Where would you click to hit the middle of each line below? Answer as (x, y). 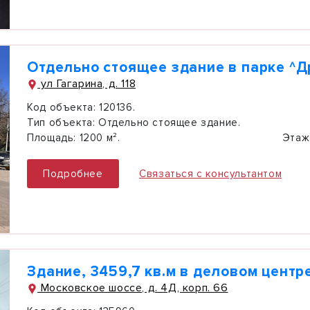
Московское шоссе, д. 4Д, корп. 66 (133, 288)
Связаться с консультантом (211, 174)
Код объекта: (62, 107)
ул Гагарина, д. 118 (87, 84)
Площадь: (52, 138)
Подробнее (73, 174)
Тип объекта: (61, 122)
